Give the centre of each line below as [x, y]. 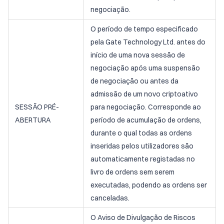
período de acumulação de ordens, [146, 120]
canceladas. [110, 198]
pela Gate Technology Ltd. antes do [148, 42]
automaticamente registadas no [143, 159]
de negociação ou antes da [134, 81]
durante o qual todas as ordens [141, 133]
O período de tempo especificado [144, 29]
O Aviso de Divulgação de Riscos [143, 217]
